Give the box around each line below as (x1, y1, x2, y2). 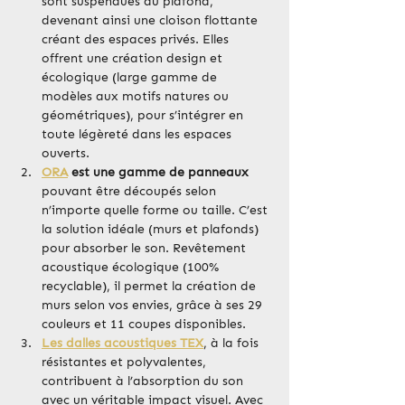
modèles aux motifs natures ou (42, 89, 232, 105)
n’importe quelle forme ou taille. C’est (42, 202, 271, 219)
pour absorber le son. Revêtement (42, 240, 250, 257)
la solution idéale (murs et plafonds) (42, 221, 262, 238)
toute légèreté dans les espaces (42, 127, 235, 143)
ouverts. (42, 146, 89, 162)
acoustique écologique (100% (42, 259, 222, 276)
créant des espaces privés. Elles (42, 32, 232, 48)
